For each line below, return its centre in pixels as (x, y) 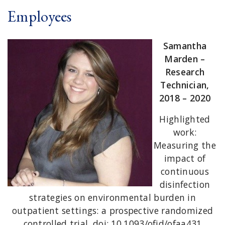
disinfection (185, 184)
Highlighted (185, 119)
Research (185, 72)
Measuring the (185, 145)
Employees (40, 16)
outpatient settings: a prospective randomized (113, 210)
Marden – (185, 59)
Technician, (185, 85)
